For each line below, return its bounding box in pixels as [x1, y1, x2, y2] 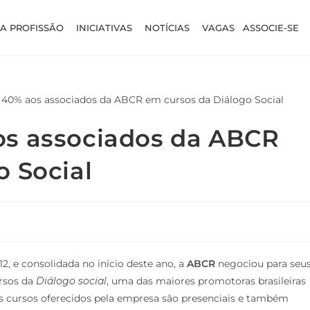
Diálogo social [36, 274, 107, 287]
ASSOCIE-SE [243, 21, 300, 33]
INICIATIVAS [76, 21, 133, 33]
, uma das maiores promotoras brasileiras [107, 274, 306, 287]
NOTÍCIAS [145, 21, 190, 33]
